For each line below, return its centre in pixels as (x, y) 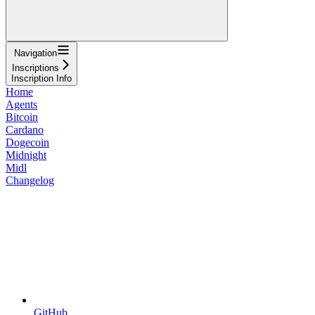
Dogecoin (27, 142)
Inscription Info (41, 78)
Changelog (30, 180)
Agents (21, 104)
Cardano (25, 129)
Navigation (35, 53)
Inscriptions (35, 67)
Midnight (26, 155)
